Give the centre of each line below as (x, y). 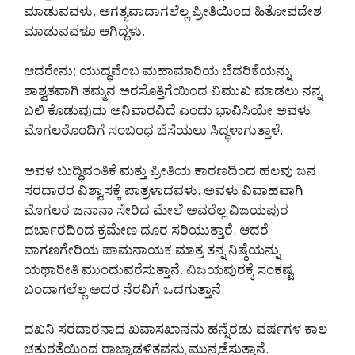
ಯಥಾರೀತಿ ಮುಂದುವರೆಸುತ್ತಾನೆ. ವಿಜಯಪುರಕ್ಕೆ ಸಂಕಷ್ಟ (158, 269)
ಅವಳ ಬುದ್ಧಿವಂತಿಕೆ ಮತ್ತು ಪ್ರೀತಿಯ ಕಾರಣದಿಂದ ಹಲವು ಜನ (170, 170)
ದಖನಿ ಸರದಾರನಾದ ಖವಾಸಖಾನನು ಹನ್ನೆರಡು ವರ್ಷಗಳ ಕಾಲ (176, 329)
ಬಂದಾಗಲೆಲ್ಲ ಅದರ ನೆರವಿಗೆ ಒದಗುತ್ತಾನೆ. (124, 288)
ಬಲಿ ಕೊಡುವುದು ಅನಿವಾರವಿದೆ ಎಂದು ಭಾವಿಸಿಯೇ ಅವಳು (167, 110)
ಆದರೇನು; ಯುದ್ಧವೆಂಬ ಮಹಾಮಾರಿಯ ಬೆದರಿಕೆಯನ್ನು (157, 71)
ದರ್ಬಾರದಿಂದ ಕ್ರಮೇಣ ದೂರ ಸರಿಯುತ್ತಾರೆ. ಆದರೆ (146, 229)
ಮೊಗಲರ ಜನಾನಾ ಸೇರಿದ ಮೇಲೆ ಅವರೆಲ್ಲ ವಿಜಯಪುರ (156, 209)
